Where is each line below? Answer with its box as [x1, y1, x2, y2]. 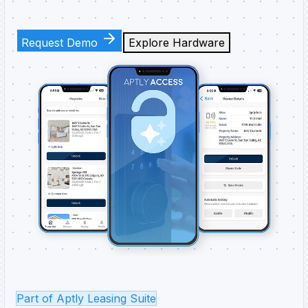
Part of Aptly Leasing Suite [16, 291, 156, 305]
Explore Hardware [129, 36, 225, 49]
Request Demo [21, 36, 101, 49]
